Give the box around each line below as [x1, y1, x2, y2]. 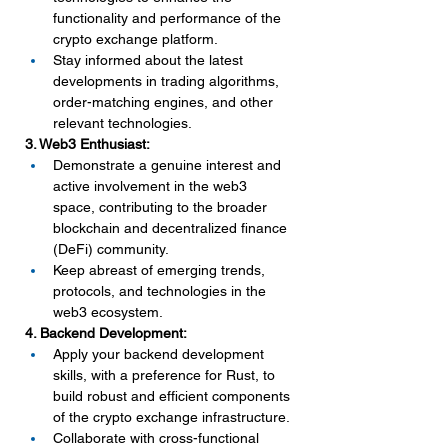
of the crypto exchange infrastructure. [53, 409, 290, 425]
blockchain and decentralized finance [53, 220, 291, 236]
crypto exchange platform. [53, 31, 218, 47]
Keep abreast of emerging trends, [53, 262, 269, 278]
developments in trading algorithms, [53, 73, 283, 89]
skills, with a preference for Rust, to [53, 367, 279, 383]
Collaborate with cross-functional [53, 430, 263, 446]
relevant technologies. [53, 115, 192, 131]
